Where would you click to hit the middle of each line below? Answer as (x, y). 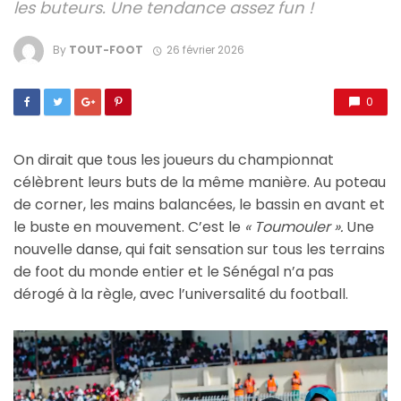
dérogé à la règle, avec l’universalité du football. (181, 294)
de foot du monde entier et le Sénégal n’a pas (174, 272)
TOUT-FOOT (106, 50)
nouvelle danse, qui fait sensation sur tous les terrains (199, 250)
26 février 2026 (205, 50)
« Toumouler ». (294, 227)
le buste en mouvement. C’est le (129, 227)
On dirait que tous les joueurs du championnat (174, 160)
